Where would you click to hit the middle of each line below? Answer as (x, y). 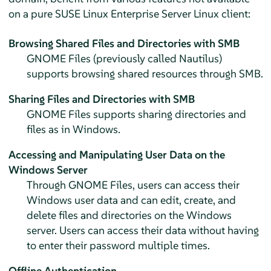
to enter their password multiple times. (118, 245)
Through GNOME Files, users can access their (133, 184)
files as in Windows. (73, 129)
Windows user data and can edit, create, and (131, 200)
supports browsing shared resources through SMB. (145, 73)
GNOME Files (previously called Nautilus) (124, 58)
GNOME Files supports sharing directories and (136, 114)
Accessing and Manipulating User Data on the (116, 154)
